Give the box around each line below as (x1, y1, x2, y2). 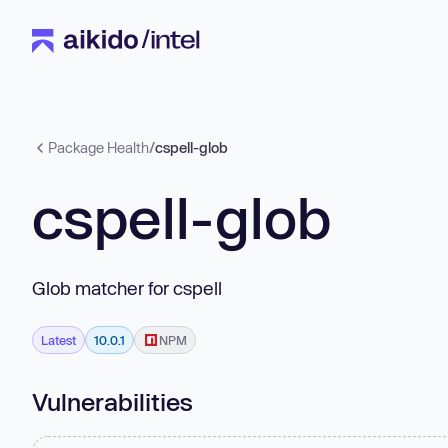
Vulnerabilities (32, 386, 193, 416)
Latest (41, 332, 76, 347)
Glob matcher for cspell (32, 276, 222, 299)
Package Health (48, 139, 149, 156)
